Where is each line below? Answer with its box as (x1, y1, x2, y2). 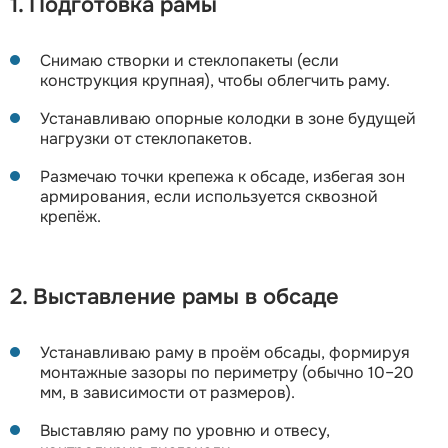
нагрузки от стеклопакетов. (40, 127, 252, 149)
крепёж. (40, 205, 101, 227)
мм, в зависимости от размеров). (40, 381, 295, 403)
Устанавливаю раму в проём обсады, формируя (40, 341, 410, 363)
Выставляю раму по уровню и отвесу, (40, 419, 330, 441)
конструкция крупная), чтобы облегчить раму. (40, 69, 390, 91)
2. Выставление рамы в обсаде (10, 282, 339, 311)
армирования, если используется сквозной (40, 185, 378, 207)
